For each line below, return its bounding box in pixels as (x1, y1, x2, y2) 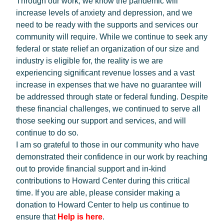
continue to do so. (16, 128, 80, 137)
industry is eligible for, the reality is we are (16, 56, 163, 65)
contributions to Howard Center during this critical (16, 176, 190, 185)
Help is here (57, 212, 102, 221)
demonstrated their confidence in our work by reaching (16, 152, 207, 161)
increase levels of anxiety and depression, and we (16, 8, 192, 17)
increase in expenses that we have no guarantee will (16, 80, 201, 89)
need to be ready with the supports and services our (16, 20, 198, 29)
